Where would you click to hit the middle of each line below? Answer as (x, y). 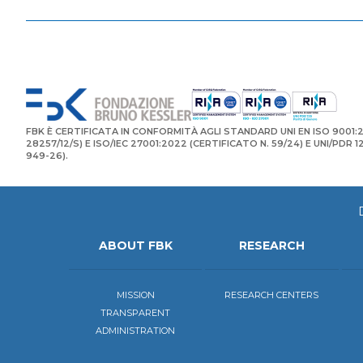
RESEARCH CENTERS (272, 295)
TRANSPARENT (136, 313)
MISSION (135, 295)
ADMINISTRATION (136, 331)
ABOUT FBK (135, 246)
